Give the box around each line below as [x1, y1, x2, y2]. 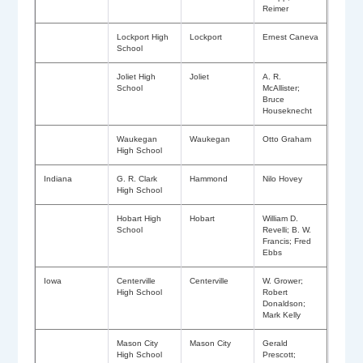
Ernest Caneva [263, 32, 319, 42]
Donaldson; [263, 299, 306, 309]
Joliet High [117, 72, 156, 82]
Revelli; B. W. [263, 225, 312, 235]
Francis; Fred [263, 237, 312, 246]
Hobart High [117, 214, 162, 224]
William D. [263, 214, 299, 224]
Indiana [44, 174, 73, 184]
